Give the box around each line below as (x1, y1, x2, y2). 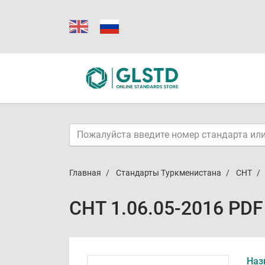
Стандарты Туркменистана (116, 168, 221, 177)
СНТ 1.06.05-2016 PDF (69, 197, 263, 219)
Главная (69, 168, 101, 177)
